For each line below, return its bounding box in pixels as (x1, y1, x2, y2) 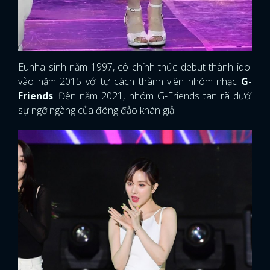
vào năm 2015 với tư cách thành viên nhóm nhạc (18, 74, 241, 88)
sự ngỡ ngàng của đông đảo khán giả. (18, 103, 178, 117)
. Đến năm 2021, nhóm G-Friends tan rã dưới (53, 89, 252, 102)
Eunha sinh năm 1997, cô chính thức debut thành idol (18, 60, 252, 74)
